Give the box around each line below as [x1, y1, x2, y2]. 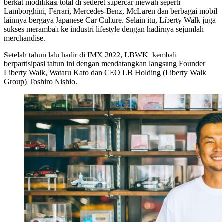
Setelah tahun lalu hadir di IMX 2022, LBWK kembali [4, 50, 177, 59]
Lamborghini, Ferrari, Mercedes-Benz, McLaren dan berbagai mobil [4, 6, 217, 15]
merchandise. [4, 33, 45, 42]
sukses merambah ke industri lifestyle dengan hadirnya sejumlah [4, 24, 204, 33]
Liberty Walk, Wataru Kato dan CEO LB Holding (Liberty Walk [4, 68, 206, 77]
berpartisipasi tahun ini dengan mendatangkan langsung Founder [4, 59, 205, 68]
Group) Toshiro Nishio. [4, 77, 77, 86]
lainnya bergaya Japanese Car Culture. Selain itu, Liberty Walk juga [4, 15, 216, 24]
